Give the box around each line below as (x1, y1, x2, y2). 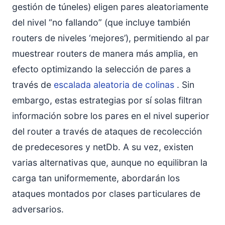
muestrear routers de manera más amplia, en (12, 48, 198, 59)
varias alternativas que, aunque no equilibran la (12, 157, 207, 168)
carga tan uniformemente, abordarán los (12, 172, 180, 183)
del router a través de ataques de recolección (12, 126, 202, 137)
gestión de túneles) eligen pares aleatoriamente (12, 1, 208, 12)
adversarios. (12, 203, 64, 214)
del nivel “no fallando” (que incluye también (12, 17, 190, 28)
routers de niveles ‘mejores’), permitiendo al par (12, 32, 209, 43)
